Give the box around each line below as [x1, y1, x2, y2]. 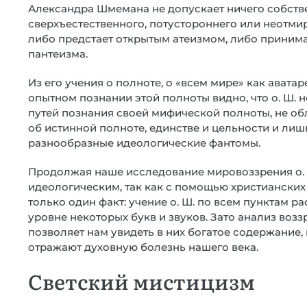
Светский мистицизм [28, 266, 255, 296]
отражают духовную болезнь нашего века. [28, 241, 258, 254]
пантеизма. [28, 47, 88, 60]
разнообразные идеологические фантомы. [28, 136, 260, 149]
